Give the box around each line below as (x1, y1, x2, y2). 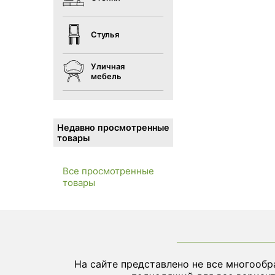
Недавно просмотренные (57, 122, 169, 133)
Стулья (91, 29, 119, 39)
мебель (91, 71, 122, 81)
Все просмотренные (63, 165, 154, 177)
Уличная (91, 61, 125, 71)
